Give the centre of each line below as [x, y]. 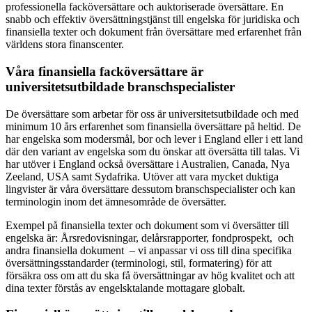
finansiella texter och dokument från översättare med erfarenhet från [154, 32]
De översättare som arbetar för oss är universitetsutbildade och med [152, 114]
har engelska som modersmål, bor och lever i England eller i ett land [154, 139]
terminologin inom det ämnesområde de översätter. [116, 201]
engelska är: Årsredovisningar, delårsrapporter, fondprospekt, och [150, 237]
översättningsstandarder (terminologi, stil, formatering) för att [139, 263]
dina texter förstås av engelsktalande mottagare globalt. [125, 288]
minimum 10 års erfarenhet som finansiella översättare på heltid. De [153, 126]
